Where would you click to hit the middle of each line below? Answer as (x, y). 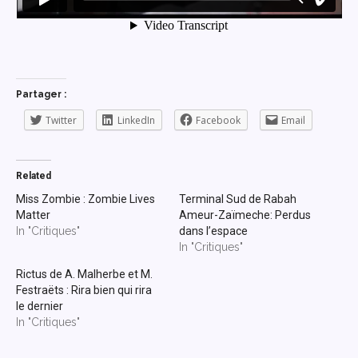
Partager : (41, 94)
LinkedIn (136, 120)
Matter (33, 215)
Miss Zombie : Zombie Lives (86, 199)
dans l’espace (213, 231)
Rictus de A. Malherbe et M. (84, 274)
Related (34, 175)
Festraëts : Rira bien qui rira (84, 290)
